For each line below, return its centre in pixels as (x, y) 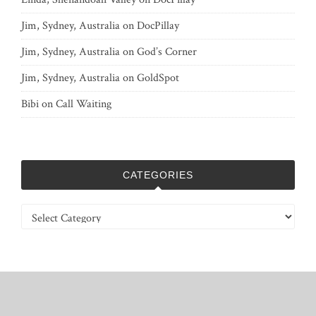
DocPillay (158, 25)
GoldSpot (158, 78)
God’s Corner (167, 51)
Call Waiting (84, 104)
